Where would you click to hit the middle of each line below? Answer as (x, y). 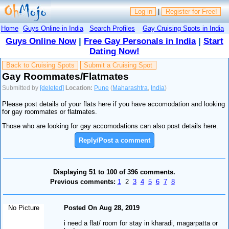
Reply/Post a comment (114, 140)
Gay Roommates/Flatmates (66, 76)
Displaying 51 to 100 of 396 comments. (114, 172)
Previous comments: (83, 181)
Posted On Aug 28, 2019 (102, 208)
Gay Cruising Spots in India (183, 28)
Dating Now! (114, 51)
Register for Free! (191, 12)
